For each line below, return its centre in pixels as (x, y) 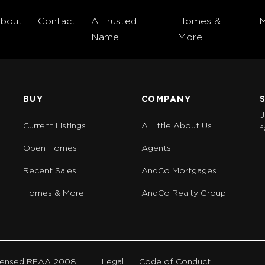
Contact (57, 21)
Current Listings (55, 126)
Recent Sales (50, 171)
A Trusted (114, 21)
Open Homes (50, 148)
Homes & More (54, 193)
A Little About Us (176, 126)
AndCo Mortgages (179, 171)
